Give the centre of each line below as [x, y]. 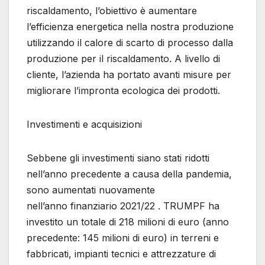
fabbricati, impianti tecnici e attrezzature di [121, 253]
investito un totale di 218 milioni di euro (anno [128, 222]
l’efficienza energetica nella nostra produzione [130, 26]
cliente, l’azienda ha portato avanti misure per [129, 74]
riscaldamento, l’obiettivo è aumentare [112, 10]
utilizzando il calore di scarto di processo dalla [130, 42]
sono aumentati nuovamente [91, 190]
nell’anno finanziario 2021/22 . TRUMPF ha [123, 206]
